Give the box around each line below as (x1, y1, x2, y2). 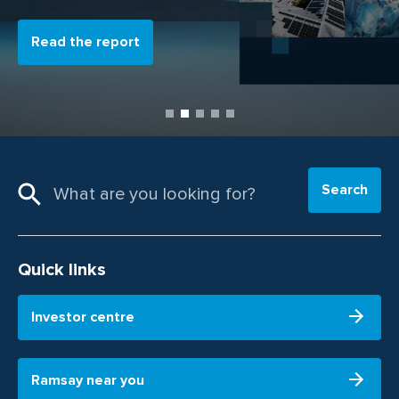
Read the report (31, 32, 140, 51)
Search (322, 180, 368, 199)
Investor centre (31, 307, 134, 326)
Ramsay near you (31, 370, 144, 389)
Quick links (18, 258, 106, 281)
